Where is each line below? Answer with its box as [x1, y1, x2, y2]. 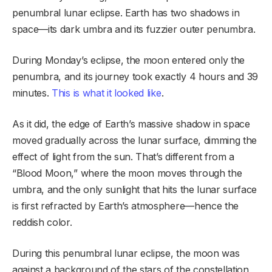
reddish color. [12, 216, 72, 228]
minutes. [12, 86, 52, 99]
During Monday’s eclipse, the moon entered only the [12, 53, 245, 66]
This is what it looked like [52, 86, 161, 99]
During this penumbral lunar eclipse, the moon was [12, 246, 240, 259]
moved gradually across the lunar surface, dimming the [12, 134, 257, 146]
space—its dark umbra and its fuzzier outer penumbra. [12, 22, 256, 35]
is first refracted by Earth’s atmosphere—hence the [12, 199, 239, 212]
